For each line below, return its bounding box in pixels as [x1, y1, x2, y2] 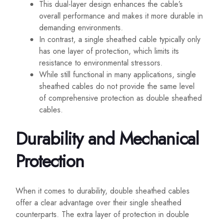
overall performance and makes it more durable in [39, 10, 203, 22]
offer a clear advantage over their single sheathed [16, 197, 181, 209]
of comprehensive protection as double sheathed [39, 92, 202, 104]
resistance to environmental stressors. [39, 57, 163, 69]
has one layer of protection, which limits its [39, 45, 179, 57]
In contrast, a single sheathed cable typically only [39, 34, 200, 45]
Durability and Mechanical [16, 126, 199, 152]
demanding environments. [39, 22, 123, 34]
